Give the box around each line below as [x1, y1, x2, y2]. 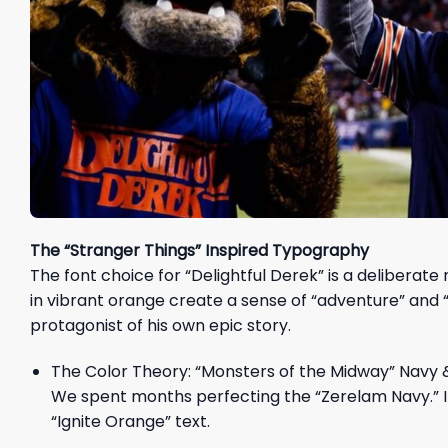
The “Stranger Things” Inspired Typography [30, 239, 369, 263]
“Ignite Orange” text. [50, 410, 210, 434]
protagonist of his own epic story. [30, 314, 291, 338]
